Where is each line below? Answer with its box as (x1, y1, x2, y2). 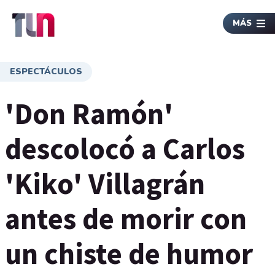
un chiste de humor (5, 235, 253, 272)
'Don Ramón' (5, 95, 173, 132)
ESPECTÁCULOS (10, 66, 82, 77)
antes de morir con (5, 200, 247, 237)
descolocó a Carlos (5, 130, 245, 167)
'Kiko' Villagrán (5, 165, 205, 202)
